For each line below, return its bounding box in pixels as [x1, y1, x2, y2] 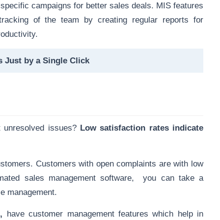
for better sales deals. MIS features [71, 1, 204, 10]
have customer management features [6, 209, 148, 218]
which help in [148, 209, 204, 218]
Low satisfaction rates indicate [80, 123, 204, 132]
